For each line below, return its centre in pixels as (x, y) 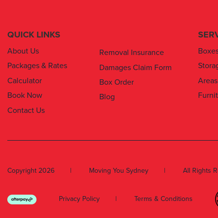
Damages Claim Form (136, 67)
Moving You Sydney (119, 170)
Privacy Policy (79, 199)
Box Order (117, 82)
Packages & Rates (37, 66)
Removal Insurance (132, 53)
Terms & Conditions (163, 199)
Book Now (25, 96)
